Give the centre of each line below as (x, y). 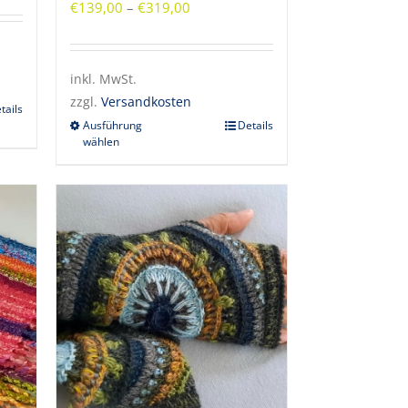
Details (255, 125)
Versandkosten (146, 102)
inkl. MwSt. (103, 79)
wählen (101, 142)
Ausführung (112, 125)
